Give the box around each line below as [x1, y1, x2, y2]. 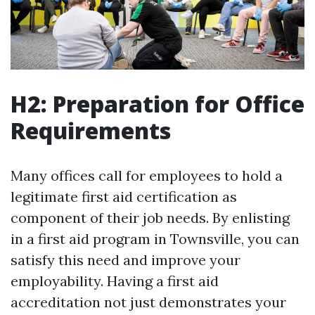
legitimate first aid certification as [11, 188, 237, 206]
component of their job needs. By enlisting [11, 209, 290, 227]
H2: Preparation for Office [11, 89, 304, 120]
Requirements [11, 115, 171, 146]
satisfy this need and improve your [11, 251, 240, 269]
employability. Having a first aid [11, 272, 219, 290]
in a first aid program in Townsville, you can [11, 230, 300, 248]
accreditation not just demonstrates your [11, 293, 286, 311]
